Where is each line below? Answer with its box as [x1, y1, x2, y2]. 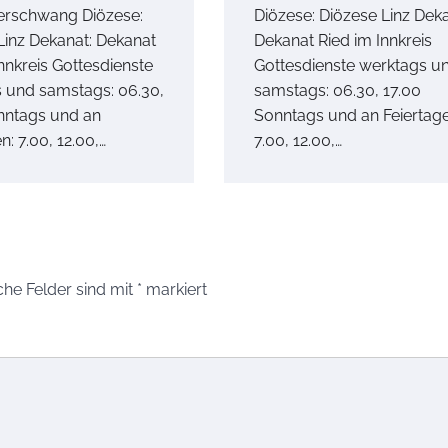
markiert [142, 280, 207, 300]
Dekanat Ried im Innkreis [254, 31, 432, 51]
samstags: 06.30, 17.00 [254, 81, 421, 101]
